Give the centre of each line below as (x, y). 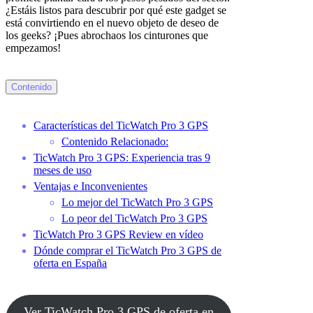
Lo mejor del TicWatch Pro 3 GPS (137, 203)
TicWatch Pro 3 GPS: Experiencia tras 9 (122, 158)
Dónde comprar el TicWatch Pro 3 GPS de (128, 251)
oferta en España (70, 263)
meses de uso (63, 170)
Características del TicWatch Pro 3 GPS (121, 126)
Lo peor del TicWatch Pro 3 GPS (134, 219)
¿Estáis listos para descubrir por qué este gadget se (116, 10)
